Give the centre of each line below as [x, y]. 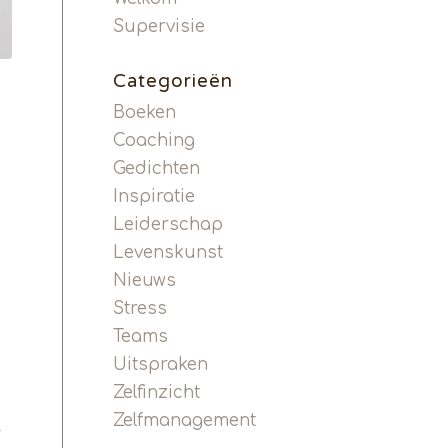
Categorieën [173, 81]
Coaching [154, 140]
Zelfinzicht [157, 392]
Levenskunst [168, 252]
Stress [140, 308]
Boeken [145, 112]
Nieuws [145, 280]
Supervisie [159, 26]
